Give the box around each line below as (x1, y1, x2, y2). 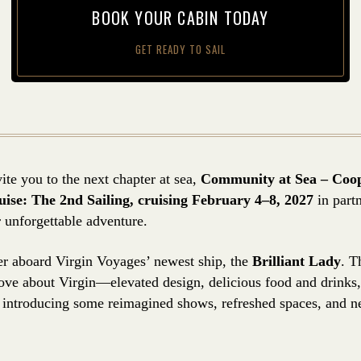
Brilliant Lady (252, 252, 342, 269)
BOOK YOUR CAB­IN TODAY (92, 6, 269, 31)
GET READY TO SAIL (135, 41, 226, 58)
